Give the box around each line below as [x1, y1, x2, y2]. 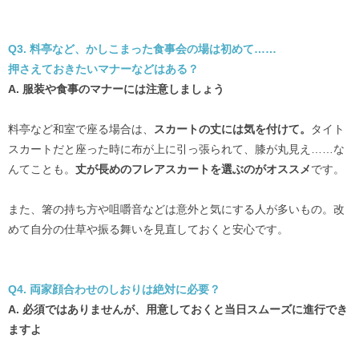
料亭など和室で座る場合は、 [8, 122, 154, 135]
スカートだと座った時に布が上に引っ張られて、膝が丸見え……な [8, 142, 345, 155]
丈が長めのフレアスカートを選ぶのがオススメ [75, 162, 311, 175]
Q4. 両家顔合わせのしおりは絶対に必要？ [8, 282, 220, 296]
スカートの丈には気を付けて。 [154, 122, 311, 135]
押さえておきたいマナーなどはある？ [8, 62, 199, 75]
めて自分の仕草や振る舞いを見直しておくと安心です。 [8, 222, 288, 236]
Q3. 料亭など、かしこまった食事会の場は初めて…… [8, 42, 276, 55]
